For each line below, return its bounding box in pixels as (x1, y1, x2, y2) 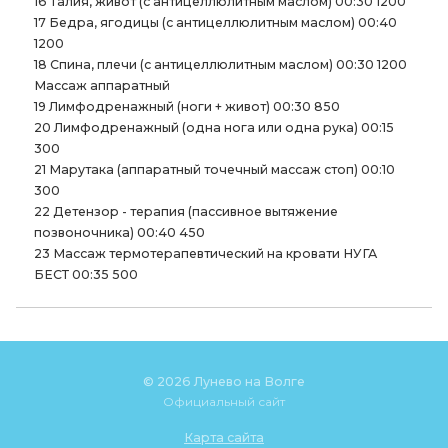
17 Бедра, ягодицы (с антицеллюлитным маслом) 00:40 (33, 15, 397, 31)
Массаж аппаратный (33, 78, 170, 94)
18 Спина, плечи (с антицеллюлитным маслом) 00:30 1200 (33, 57, 407, 73)
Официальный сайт (163, 394, 285, 410)
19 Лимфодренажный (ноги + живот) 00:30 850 (33, 99, 340, 115)
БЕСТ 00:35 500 (33, 267, 138, 283)
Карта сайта (184, 430, 264, 446)
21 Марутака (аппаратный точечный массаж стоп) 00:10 (33, 162, 395, 178)
